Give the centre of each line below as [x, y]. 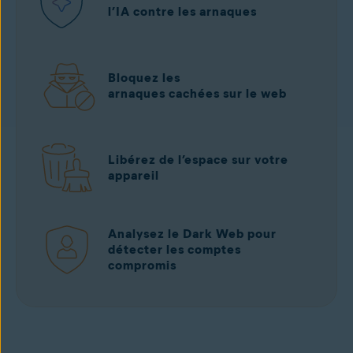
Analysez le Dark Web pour [192, 234]
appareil [134, 175]
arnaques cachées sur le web [197, 93]
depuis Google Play [133, 336]
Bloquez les [144, 78]
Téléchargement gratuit [143, 325]
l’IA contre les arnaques [182, 11]
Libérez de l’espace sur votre [198, 160]
